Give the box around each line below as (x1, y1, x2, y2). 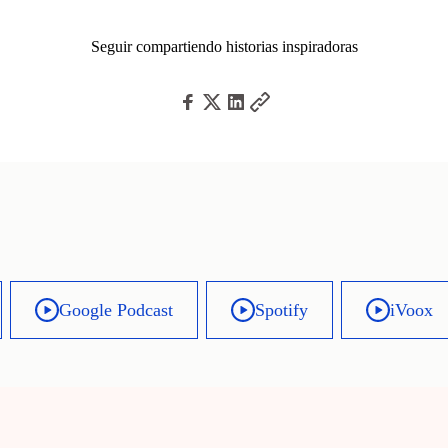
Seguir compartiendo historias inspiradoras (90, 38, 358, 55)
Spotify (254, 299, 308, 320)
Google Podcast (58, 299, 173, 320)
